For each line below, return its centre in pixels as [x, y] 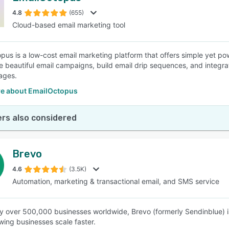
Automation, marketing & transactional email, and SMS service [116, 181]
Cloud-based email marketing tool [69, 25]
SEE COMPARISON [112, 51]
